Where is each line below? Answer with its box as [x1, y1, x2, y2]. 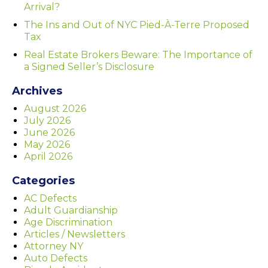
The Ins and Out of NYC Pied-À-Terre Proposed [24, 19, 249, 31]
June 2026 [24, 126, 75, 138]
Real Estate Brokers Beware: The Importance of [24, 48, 252, 60]
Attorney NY [24, 240, 83, 252]
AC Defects [24, 192, 77, 204]
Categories [12, 173, 75, 187]
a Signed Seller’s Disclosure [24, 60, 154, 72]
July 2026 [24, 114, 71, 126]
